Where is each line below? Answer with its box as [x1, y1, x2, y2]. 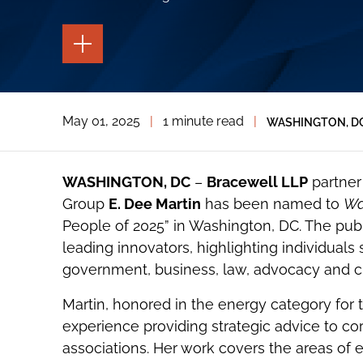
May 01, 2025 [62, 113, 140, 130]
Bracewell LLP [206, 173, 308, 191]
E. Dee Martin [108, 195, 201, 213]
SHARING [75, 138, 126, 152]
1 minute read [162, 113, 244, 130]
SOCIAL [75, 126, 117, 141]
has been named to [200, 195, 344, 213]
